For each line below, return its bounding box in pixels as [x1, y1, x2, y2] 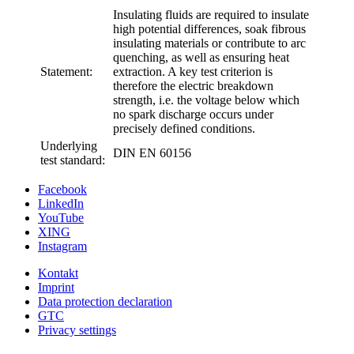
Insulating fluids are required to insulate [113, 7, 309, 21]
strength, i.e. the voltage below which [113, 92, 299, 107]
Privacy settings [38, 322, 116, 337]
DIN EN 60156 [113, 145, 191, 160]
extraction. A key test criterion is [113, 64, 273, 78]
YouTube [38, 210, 84, 224]
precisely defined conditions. [113, 121, 255, 135]
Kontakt [38, 265, 78, 280]
